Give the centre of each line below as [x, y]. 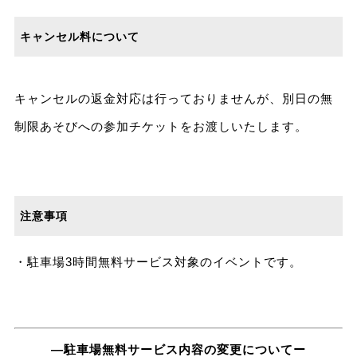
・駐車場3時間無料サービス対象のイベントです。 [158, 262]
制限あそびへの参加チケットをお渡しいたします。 [161, 127]
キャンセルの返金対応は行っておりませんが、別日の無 [173, 99]
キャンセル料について [80, 36]
